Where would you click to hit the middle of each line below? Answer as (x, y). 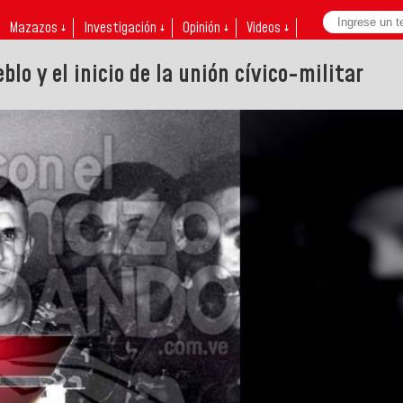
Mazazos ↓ (37, 28)
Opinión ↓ (206, 28)
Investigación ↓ (124, 28)
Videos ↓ (268, 28)
